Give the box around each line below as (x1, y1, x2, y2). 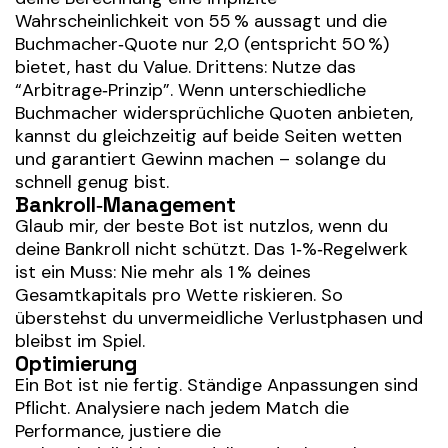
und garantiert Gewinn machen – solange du (15, 147, 386, 171)
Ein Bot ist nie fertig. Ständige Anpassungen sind (15, 373, 418, 397)
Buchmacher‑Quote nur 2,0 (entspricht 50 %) (15, 32, 389, 56)
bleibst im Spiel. (15, 329, 145, 353)
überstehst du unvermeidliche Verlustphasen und (15, 306, 423, 330)
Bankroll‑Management (15, 191, 236, 218)
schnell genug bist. (15, 170, 169, 194)
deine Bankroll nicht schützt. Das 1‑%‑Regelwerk (15, 237, 408, 261)
